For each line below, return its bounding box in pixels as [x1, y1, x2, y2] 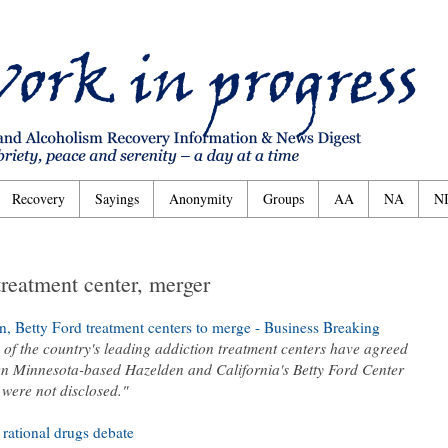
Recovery [12, 189, 65, 209]
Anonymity [169, 189, 233, 209]
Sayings [95, 189, 139, 209]
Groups [263, 189, 304, 209]
